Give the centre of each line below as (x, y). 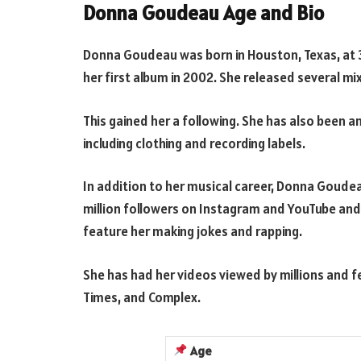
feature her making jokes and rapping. (193, 232)
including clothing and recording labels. (195, 143)
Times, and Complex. (142, 297)
